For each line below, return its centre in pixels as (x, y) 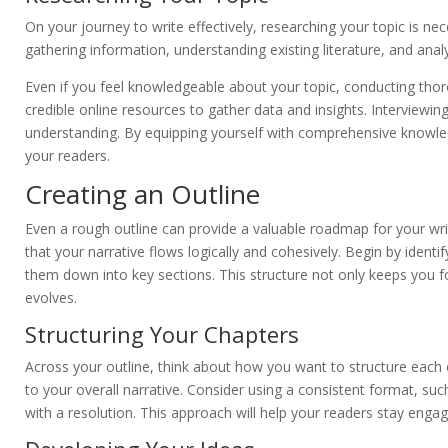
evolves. (51, 298)
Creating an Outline (142, 194)
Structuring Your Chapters (162, 334)
